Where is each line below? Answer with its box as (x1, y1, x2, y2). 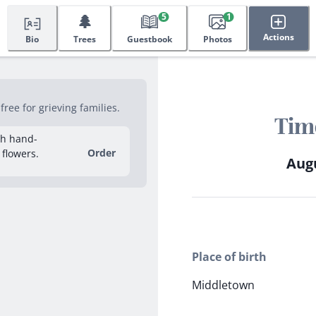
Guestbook (126, 33, 172, 45)
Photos (202, 33, 232, 45)
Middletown (192, 277, 255, 293)
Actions (262, 31, 294, 44)
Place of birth (192, 249, 267, 265)
